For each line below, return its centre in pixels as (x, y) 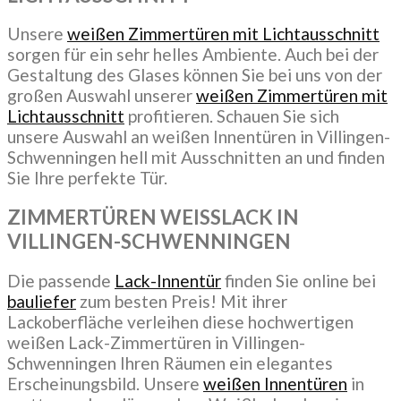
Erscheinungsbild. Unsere (105, 383)
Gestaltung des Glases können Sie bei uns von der (195, 75)
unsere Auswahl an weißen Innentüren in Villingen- (199, 137)
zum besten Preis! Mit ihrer (182, 301)
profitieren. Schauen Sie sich (232, 116)
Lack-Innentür (168, 280)
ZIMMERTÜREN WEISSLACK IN (153, 218)
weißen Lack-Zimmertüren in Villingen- (156, 342)
